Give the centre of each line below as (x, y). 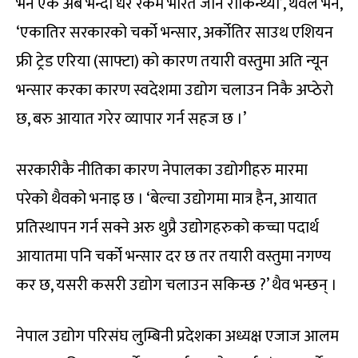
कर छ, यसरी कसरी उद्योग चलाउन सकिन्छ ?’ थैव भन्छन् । (177, 286)
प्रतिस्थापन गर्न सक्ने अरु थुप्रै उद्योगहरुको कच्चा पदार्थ (167, 228)
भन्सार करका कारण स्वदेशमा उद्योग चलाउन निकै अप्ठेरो (175, 91)
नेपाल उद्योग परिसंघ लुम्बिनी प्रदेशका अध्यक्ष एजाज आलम (177, 337)
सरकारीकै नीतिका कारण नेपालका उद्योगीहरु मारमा (162, 171)
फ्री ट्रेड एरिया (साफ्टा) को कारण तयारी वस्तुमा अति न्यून (172, 62)
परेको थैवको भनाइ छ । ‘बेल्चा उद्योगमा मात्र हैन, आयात (167, 199)
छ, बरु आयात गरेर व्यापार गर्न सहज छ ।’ (131, 119)
